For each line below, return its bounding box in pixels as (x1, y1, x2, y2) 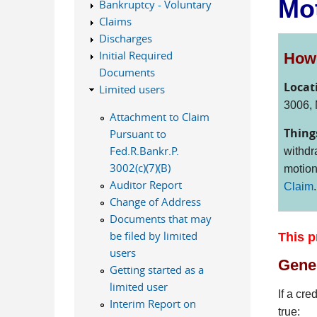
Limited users (98, 82, 165, 96)
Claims (98, 14, 132, 28)
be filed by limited (109, 229, 197, 243)
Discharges (98, 31, 152, 45)
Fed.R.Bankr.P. (109, 144, 179, 158)
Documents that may (109, 212, 212, 226)
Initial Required (98, 48, 173, 62)
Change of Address (109, 195, 201, 209)
